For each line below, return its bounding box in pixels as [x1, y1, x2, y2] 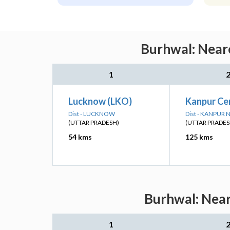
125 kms [185, 132, 213, 141]
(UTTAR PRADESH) [68, 119, 119, 126]
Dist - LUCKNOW [68, 110, 115, 118]
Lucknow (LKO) [68, 95, 132, 107]
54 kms [68, 132, 92, 141]
